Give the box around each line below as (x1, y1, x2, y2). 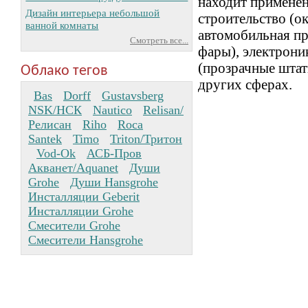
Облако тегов (21, 63, 108, 79)
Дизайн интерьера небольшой (25, 6, 160, 19)
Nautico (93, 102, 132, 117)
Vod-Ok (36, 146, 76, 160)
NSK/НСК (28, 102, 82, 117)
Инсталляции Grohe (28, 203, 133, 218)
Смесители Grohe (28, 218, 120, 232)
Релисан (28, 117, 71, 131)
